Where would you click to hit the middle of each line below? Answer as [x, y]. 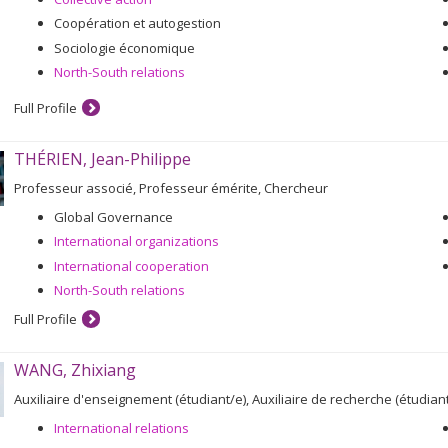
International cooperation [131, 265]
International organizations [136, 241]
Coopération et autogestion [137, 23]
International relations [121, 428]
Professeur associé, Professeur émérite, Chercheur [171, 187]
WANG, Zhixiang [75, 370]
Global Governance [113, 216]
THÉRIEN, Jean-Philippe [102, 158]
